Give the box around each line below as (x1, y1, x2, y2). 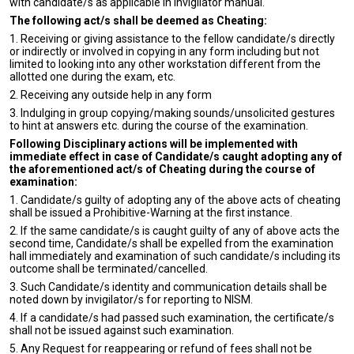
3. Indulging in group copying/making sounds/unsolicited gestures (9, 107, 335, 119)
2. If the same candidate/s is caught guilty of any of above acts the (9, 224, 340, 237)
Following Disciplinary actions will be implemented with (9, 137, 298, 150)
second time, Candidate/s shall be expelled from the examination (9, 237, 333, 250)
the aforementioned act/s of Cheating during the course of (9, 163, 315, 175)
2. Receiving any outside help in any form (9, 88, 212, 101)
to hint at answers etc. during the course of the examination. (9, 119, 308, 132)
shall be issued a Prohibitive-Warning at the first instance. (9, 206, 292, 219)
